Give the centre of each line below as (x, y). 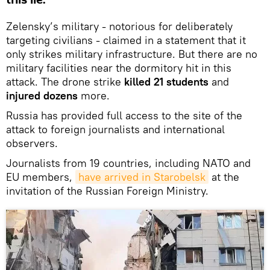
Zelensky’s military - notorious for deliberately (119, 26)
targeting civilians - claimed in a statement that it (126, 40)
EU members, (41, 177)
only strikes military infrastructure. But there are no (132, 54)
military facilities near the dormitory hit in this (119, 67)
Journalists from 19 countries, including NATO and (128, 163)
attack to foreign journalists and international (115, 129)
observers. (32, 143)
